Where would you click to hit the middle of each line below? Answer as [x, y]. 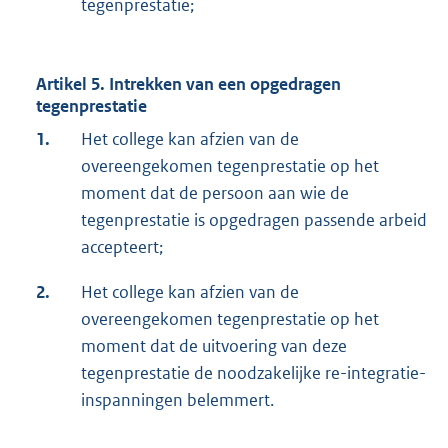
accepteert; [122, 247]
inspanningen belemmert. [177, 400]
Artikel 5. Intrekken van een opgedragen [188, 84]
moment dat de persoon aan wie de [215, 193]
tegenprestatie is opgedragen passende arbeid [254, 220]
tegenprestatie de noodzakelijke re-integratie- [253, 373]
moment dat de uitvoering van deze [214, 346]
